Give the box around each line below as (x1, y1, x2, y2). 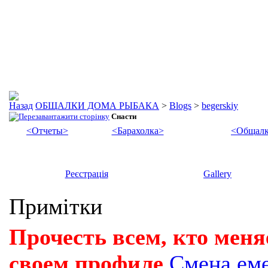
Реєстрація (65, 169, 108, 179)
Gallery (203, 169, 232, 179)
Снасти (111, 112, 136, 121)
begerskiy (202, 100, 238, 111)
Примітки (9, 194, 102, 219)
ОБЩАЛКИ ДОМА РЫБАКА (35, 100, 159, 111)
